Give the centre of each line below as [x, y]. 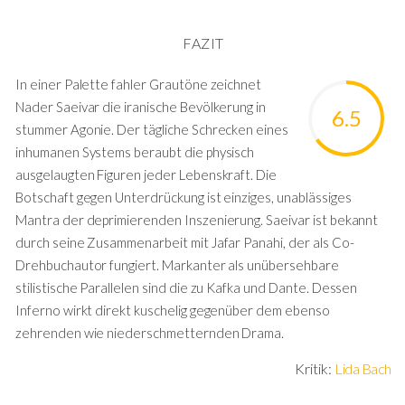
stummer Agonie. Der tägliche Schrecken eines [152, 129]
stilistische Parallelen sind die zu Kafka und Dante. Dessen [187, 287]
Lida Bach [363, 368]
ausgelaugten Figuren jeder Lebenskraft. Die [146, 174]
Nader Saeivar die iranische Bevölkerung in [141, 107]
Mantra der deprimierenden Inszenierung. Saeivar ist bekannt [197, 220]
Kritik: [315, 368]
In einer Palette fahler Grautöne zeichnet [139, 84]
